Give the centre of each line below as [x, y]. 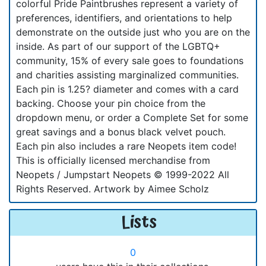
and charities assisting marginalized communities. [127, 75]
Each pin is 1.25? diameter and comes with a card [127, 89]
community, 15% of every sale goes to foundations [130, 60]
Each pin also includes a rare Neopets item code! [126, 146]
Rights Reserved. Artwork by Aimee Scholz [113, 189]
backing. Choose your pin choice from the [111, 103]
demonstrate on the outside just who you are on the [133, 32]
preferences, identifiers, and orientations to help [124, 18]
